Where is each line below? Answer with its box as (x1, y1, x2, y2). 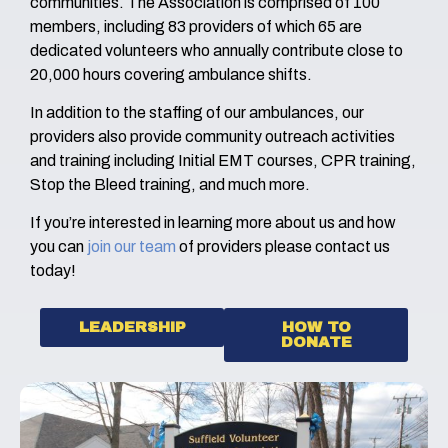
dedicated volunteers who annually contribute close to (30, 41, 403, 59)
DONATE (280, 333, 352, 350)
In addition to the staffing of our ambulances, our (30, 103, 364, 121)
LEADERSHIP (78, 318, 186, 335)
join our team (87, 238, 176, 256)
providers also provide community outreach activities (30, 127, 395, 145)
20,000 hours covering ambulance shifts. (30, 65, 312, 83)
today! (30, 262, 76, 280)
